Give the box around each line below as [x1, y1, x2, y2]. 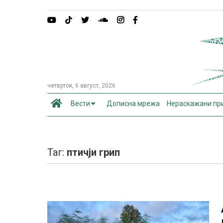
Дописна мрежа [107, 100, 160, 108]
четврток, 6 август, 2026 [47, 82, 116, 89]
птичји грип [67, 146, 120, 158]
